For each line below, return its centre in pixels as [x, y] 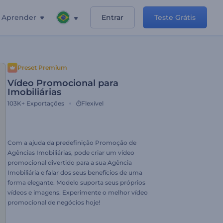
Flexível [92, 103]
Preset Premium [42, 67]
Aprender [19, 17]
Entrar [112, 17]
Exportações [45, 103]
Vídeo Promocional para [63, 83]
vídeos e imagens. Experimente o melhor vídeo [78, 192]
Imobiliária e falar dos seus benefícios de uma [75, 172]
